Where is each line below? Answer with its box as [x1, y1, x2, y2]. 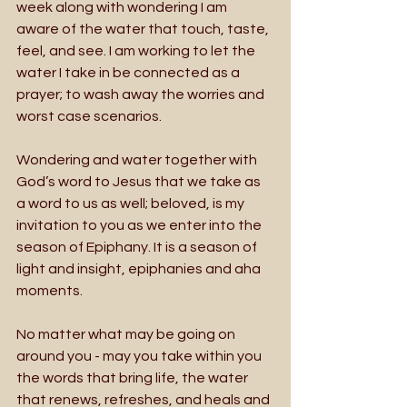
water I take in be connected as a [16, 65, 243, 80]
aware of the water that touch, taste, [16, 21, 272, 36]
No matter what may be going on [16, 326, 238, 342]
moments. [16, 283, 85, 298]
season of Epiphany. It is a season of [16, 239, 260, 254]
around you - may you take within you [16, 348, 264, 363]
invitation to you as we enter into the [16, 217, 264, 233]
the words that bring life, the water [16, 370, 251, 385]
